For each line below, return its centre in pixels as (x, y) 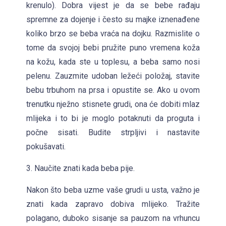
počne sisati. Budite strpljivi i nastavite (113, 132)
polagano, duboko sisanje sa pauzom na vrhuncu (113, 218)
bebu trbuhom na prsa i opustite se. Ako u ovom (113, 90)
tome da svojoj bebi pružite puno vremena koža (113, 47)
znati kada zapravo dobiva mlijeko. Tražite (113, 204)
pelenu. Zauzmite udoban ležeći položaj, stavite (113, 76)
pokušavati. (46, 146)
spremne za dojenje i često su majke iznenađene (113, 19)
